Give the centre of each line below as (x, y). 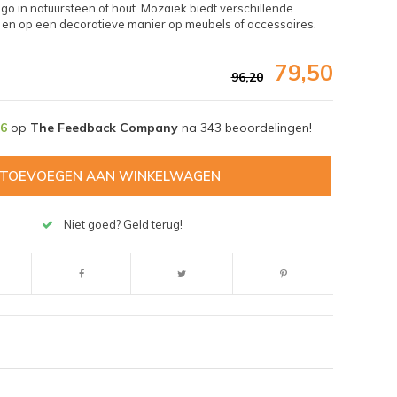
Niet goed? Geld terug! (124, 225)
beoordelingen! (266, 127)
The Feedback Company (104, 127)
